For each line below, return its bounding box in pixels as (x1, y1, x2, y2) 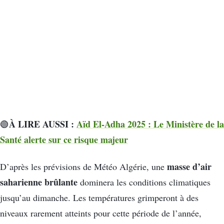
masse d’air (167, 159, 211, 173)
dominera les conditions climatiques (77, 175, 210, 188)
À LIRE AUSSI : (9, 117, 76, 131)
